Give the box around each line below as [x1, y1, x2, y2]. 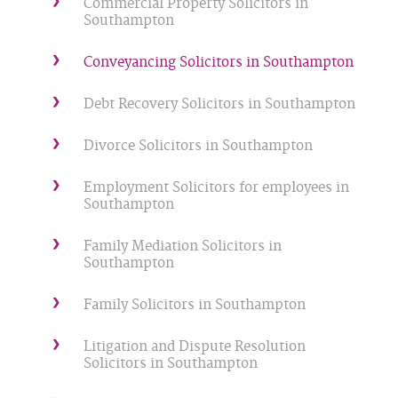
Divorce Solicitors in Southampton [83, 138, 313, 155]
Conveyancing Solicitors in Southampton [83, 54, 354, 71]
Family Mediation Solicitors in [83, 238, 282, 255]
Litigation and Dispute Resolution [83, 338, 306, 355]
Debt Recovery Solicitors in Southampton [83, 96, 355, 113]
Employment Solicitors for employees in [83, 179, 349, 196]
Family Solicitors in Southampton [83, 297, 306, 314]
